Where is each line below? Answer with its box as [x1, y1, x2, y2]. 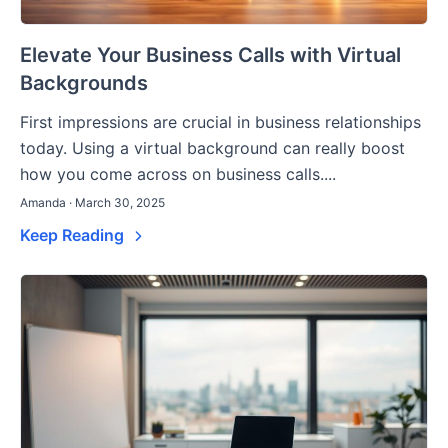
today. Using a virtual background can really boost [20, 138, 405, 159]
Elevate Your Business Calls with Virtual [20, 43, 401, 68]
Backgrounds [20, 71, 148, 96]
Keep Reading [20, 225, 128, 246]
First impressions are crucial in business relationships [20, 112, 421, 133]
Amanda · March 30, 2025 [20, 195, 165, 211]
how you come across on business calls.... [20, 164, 336, 185]
